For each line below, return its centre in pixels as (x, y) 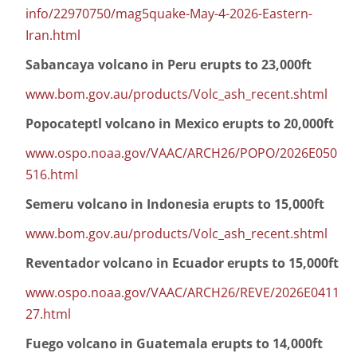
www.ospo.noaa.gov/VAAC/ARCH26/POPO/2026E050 (181, 153)
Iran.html (53, 35)
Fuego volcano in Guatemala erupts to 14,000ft (174, 344)
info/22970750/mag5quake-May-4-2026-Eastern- (169, 14)
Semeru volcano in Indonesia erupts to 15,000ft (175, 204)
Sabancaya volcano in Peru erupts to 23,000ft (169, 65)
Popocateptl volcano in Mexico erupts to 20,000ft (180, 124)
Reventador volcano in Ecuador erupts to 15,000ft (182, 263)
